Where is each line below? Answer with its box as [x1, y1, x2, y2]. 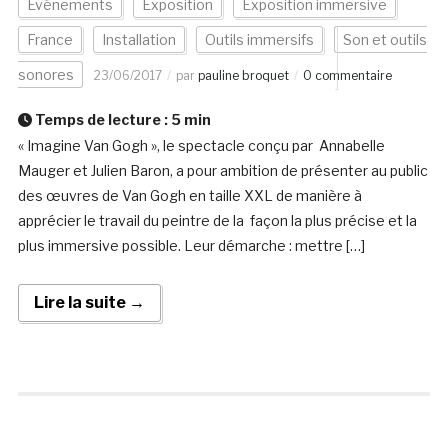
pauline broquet [197, 68, 289, 84]
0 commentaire [302, 68, 392, 84]
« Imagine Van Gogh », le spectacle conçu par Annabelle [17, 137, 385, 155]
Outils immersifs [204, 31, 314, 49]
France [26, 31, 73, 49]
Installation [101, 31, 176, 49]
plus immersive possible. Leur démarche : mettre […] [17, 237, 365, 255]
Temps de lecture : [31, 111, 171, 129]
